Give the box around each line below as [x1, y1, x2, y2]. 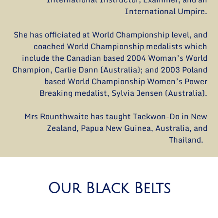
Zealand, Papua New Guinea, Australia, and [46, 121, 207, 134]
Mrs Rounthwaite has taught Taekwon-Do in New [24, 109, 207, 123]
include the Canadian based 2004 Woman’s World [21, 51, 207, 64]
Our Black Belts [47, 181, 171, 197]
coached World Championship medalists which [33, 39, 207, 53]
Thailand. [168, 133, 207, 146]
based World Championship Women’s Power [44, 74, 207, 88]
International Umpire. [124, 4, 207, 18]
